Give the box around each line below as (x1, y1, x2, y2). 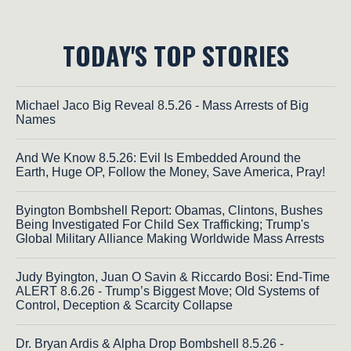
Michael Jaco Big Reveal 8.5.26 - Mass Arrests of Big (16, 98, 309, 112)
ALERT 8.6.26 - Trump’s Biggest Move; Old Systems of (16, 284, 319, 298)
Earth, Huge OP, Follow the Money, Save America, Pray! (16, 165, 325, 179)
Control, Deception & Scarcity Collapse (16, 298, 233, 312)
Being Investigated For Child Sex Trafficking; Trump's (16, 217, 309, 231)
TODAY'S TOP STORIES (62, 36, 289, 74)
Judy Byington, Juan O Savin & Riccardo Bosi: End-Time (16, 270, 330, 284)
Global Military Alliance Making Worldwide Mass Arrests (16, 231, 324, 245)
